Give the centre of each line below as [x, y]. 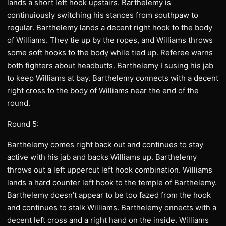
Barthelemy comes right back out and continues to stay [105, 145]
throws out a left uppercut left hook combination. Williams [110, 170]
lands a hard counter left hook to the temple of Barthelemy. [112, 182]
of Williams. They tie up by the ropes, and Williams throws [110, 40]
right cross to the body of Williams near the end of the [103, 91]
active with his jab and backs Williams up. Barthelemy [102, 157]
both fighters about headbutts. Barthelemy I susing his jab [110, 65]
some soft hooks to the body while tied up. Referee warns [110, 53]
